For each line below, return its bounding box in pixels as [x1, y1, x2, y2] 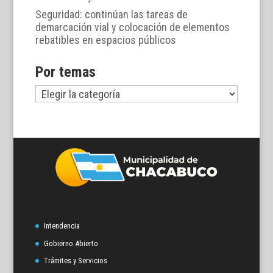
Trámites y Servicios [43, 256, 107, 266]
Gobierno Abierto [43, 238, 98, 248]
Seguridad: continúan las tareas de [35, 8, 188, 21]
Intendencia [43, 221, 80, 231]
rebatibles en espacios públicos [35, 34, 176, 47]
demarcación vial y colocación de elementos [35, 21, 230, 34]
